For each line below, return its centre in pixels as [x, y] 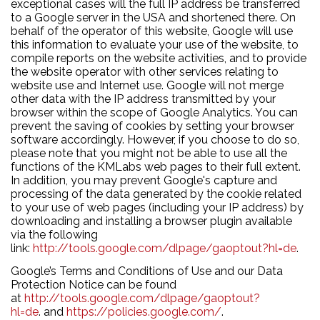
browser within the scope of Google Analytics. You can [154, 112]
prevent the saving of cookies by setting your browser [152, 126]
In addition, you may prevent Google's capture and [144, 180]
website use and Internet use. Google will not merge [147, 85]
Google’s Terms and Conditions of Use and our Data [147, 271]
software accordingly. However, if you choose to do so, [155, 139]
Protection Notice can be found [94, 285]
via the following [54, 234]
